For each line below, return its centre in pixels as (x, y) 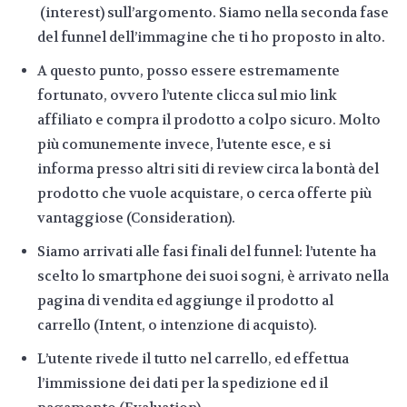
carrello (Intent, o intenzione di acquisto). (177, 326)
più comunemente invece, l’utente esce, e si (184, 145)
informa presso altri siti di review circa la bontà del (208, 169)
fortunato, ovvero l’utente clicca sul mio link (187, 96)
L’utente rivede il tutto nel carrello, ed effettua (193, 359)
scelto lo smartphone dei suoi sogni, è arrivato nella (213, 277)
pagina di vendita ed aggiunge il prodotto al (185, 301)
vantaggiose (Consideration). (136, 218)
